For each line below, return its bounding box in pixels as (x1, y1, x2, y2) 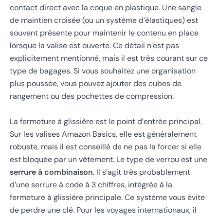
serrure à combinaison (10, 166, 93, 177)
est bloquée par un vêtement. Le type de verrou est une (10, 154, 207, 164)
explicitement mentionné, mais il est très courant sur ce (10, 53, 208, 64)
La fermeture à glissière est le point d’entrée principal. (10, 116, 202, 127)
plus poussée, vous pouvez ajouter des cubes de (10, 78, 182, 89)
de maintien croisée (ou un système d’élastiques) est (10, 15, 198, 26)
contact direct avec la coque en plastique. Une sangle (10, 2, 201, 13)
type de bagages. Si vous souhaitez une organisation (10, 66, 196, 76)
